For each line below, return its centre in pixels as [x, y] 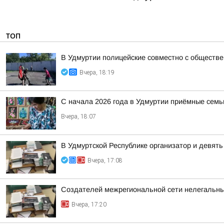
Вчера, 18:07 [78, 116]
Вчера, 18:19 [97, 72]
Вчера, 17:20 [89, 204]
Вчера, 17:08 [105, 160]
